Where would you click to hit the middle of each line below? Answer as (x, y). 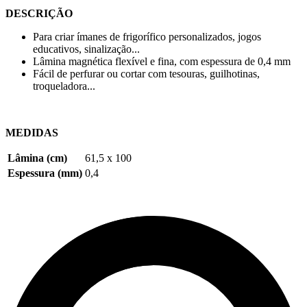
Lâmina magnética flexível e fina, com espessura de (145, 62)
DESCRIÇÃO (39, 14)
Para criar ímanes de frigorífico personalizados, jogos (147, 37)
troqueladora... (64, 86)
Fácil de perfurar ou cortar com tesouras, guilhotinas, (146, 74)
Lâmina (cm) (37, 158)
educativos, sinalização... (86, 49)
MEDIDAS (32, 133)
